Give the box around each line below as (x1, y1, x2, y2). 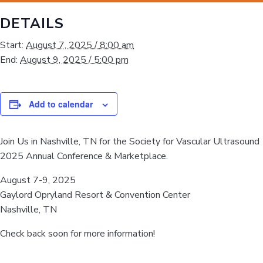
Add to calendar (29, 98, 93, 110)
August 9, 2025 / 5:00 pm (20, 53, 129, 66)
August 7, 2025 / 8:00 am (26, 39, 134, 52)
